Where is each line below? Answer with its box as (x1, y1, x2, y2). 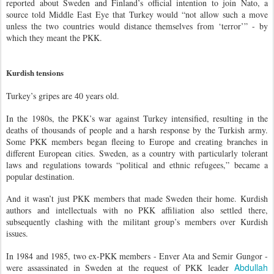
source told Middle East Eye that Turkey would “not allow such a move (6, 8, 268, 20)
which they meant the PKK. (6, 31, 111, 43)
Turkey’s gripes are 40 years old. (6, 90, 119, 102)
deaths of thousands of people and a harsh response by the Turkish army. (6, 124, 268, 136)
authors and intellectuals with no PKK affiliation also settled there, (6, 204, 268, 217)
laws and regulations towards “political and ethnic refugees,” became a (6, 158, 268, 171)
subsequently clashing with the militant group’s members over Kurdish (6, 216, 268, 228)
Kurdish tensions (6, 66, 64, 78)
